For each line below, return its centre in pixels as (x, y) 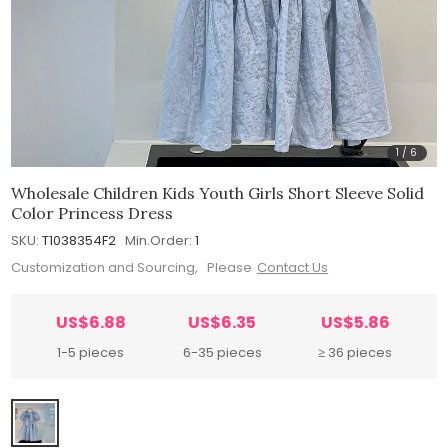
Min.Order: (159, 240)
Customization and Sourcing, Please (132, 268)
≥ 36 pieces (355, 353)
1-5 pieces (91, 353)
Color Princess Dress (92, 212)
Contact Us (293, 268)
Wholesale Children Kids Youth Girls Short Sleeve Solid (218, 192)
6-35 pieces (222, 353)
